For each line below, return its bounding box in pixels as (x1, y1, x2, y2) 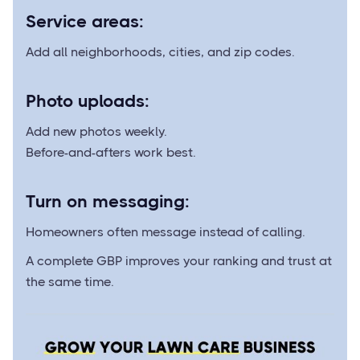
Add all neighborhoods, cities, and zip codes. (26, 44, 295, 59)
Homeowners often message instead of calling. (26, 224, 305, 239)
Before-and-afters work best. (26, 145, 196, 160)
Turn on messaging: (26, 191, 190, 211)
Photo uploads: (26, 91, 149, 111)
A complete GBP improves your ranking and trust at (26, 253, 332, 268)
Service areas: (26, 11, 144, 31)
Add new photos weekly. (26, 124, 167, 139)
